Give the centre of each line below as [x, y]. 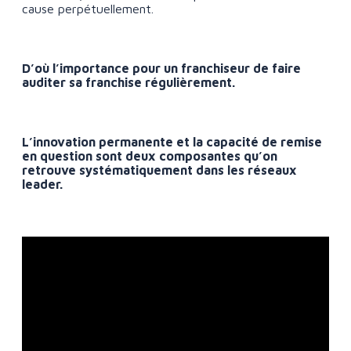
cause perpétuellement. [88, 9]
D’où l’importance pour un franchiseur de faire [161, 69]
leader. [42, 185]
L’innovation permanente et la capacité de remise [172, 142]
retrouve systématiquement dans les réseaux [159, 170]
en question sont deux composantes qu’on [150, 156]
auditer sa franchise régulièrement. [128, 83]
